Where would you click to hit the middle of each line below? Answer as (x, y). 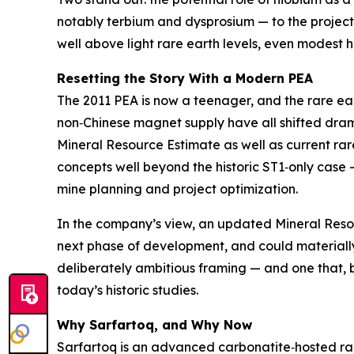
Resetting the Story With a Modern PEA (185, 78)
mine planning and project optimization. (177, 188)
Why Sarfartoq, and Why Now (154, 324)
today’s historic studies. (128, 290)
